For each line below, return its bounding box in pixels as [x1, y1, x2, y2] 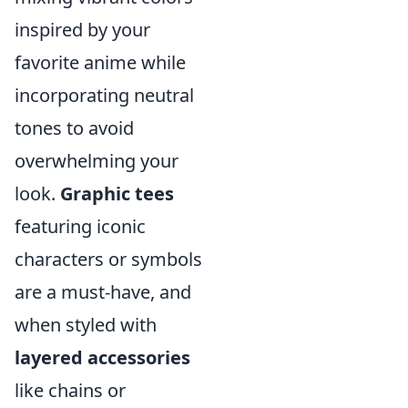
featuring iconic [15, 214, 146, 240]
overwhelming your [15, 148, 178, 174]
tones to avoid [15, 116, 134, 141]
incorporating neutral [15, 83, 194, 108]
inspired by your [15, 17, 150, 43]
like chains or [15, 378, 126, 403]
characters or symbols [15, 247, 202, 272]
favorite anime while [15, 50, 186, 76]
